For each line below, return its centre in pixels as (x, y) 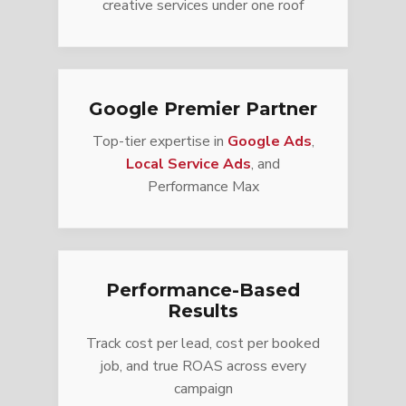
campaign (203, 388)
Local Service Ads (188, 164)
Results (203, 310)
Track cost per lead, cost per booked (203, 343)
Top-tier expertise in (158, 141)
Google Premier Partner (203, 108)
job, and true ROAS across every (203, 366)
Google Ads (269, 141)
